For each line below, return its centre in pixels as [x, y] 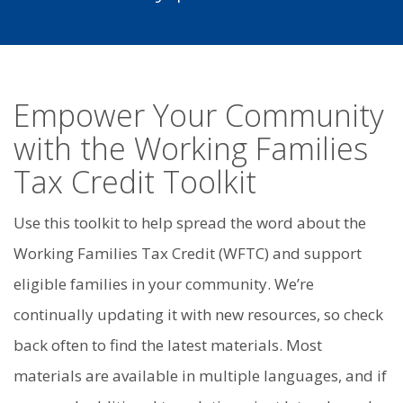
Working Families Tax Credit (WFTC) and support [188, 253]
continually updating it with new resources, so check [198, 314]
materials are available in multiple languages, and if [200, 375]
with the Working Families [191, 148]
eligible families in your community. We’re [164, 283]
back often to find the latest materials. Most [168, 345]
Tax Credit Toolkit [135, 181]
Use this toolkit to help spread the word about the [190, 222]
